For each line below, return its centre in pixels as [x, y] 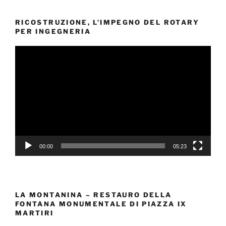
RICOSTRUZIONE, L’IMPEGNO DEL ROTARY [107, 22]
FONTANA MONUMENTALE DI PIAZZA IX [101, 204]
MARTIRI [35, 213]
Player [26, 63]
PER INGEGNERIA [53, 32]
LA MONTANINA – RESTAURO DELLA [94, 194]
